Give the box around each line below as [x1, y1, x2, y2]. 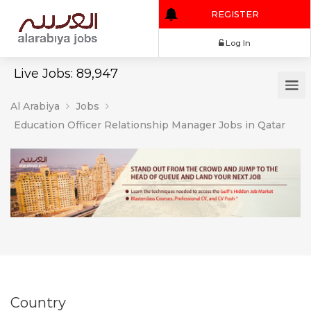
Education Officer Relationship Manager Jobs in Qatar [14, 119, 285, 131]
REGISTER [248, 10, 305, 23]
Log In [265, 44, 295, 57]
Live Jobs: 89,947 [14, 66, 118, 81]
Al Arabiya [10, 100, 60, 112]
